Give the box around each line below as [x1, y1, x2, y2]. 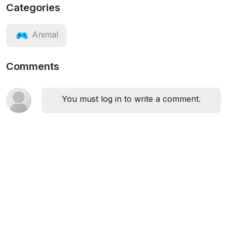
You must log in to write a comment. [62, 94, 201, 104]
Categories [6, 2, 60, 14]
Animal [32, 29, 58, 40]
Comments [6, 60, 59, 73]
